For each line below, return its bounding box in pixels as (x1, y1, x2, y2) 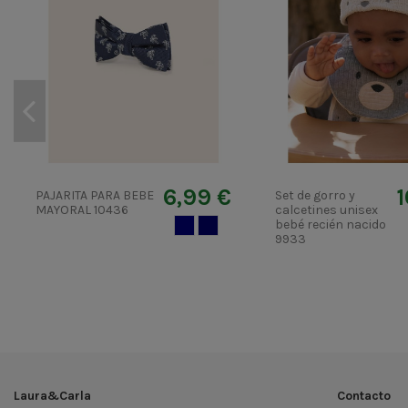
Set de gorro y (275, 187, 355, 203)
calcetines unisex (275, 201, 378, 218)
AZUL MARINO (183, 216, 264, 232)
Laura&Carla (14, 387, 91, 403)
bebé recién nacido (275, 216, 386, 232)
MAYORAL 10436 (36, 201, 128, 218)
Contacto (337, 387, 391, 403)
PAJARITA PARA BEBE (36, 187, 154, 203)
